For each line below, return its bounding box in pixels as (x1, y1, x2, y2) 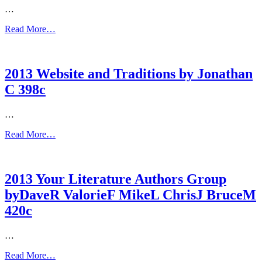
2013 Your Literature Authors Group (5, 171, 226, 187)
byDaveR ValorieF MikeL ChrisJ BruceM (5, 187, 256, 202)
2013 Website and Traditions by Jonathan (5, 66, 253, 82)
